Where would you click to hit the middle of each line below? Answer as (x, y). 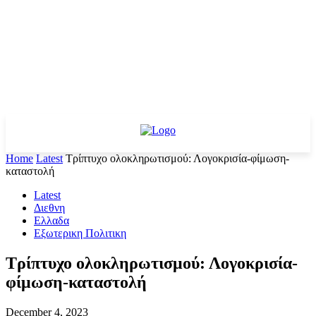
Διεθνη (49, 208)
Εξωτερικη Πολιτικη (80, 233)
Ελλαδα (51, 220)
